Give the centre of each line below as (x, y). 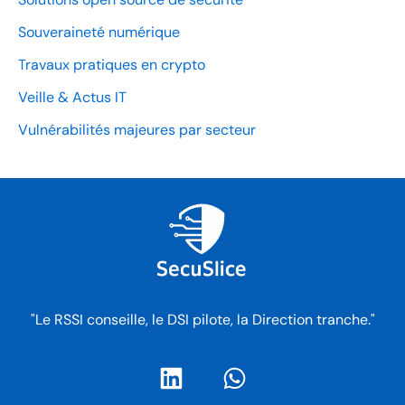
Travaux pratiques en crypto (112, 65)
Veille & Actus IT (72, 98)
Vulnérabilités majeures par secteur (137, 130)
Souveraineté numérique (99, 33)
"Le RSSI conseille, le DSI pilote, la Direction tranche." (202, 319)
